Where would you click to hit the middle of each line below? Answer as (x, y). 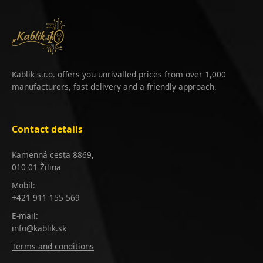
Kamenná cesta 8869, (53, 154)
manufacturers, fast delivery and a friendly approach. (114, 86)
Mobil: (23, 185)
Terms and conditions (53, 246)
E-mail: (25, 215)
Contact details (47, 129)
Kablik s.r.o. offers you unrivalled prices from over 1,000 (119, 74)
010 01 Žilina (36, 167)
